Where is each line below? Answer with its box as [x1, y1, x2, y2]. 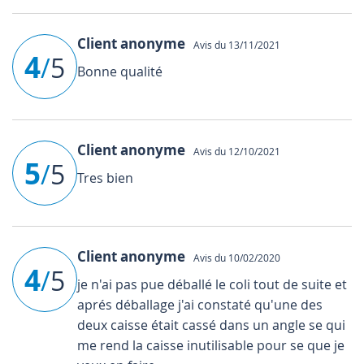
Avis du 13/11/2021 [188, 37, 280, 51]
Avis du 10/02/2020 [188, 250, 280, 264]
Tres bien [77, 168, 133, 187]
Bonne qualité [77, 62, 162, 80]
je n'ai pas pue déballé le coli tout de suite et [77, 275, 347, 293]
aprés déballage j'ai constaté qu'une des [77, 295, 323, 314]
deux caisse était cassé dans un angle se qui [77, 315, 345, 334]
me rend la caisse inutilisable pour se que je [77, 336, 344, 354]
